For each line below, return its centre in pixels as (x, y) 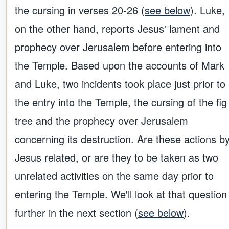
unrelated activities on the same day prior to (114, 176)
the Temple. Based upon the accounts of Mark (120, 65)
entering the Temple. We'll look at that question (121, 194)
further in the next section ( (76, 213)
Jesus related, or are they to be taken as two (117, 157)
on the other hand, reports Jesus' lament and (117, 29)
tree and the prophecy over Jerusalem (101, 121)
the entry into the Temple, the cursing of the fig (121, 102)
